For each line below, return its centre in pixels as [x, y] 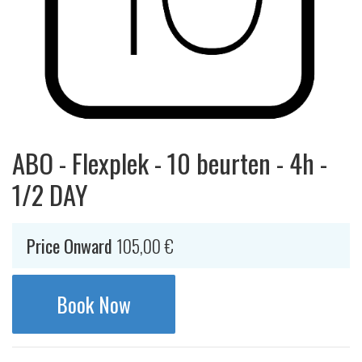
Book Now [93, 304]
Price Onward [72, 246]
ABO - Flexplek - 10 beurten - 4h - [170, 162]
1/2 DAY [50, 194]
